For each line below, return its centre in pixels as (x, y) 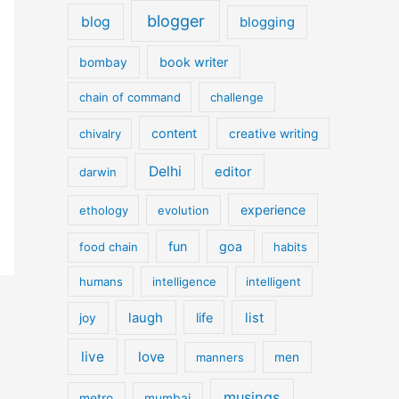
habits (290, 247)
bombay (104, 63)
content (175, 133)
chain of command (130, 97)
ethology (103, 210)
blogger (175, 21)
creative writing (273, 133)
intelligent (274, 281)
